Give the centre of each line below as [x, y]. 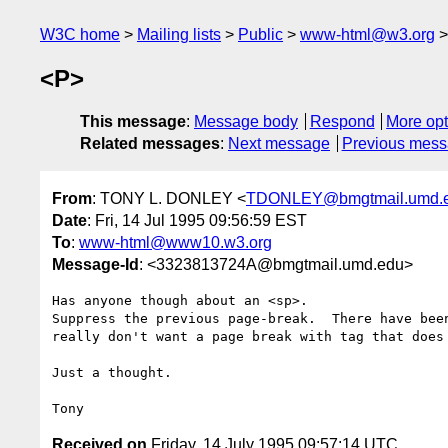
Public [260, 34]
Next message [279, 144]
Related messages [150, 144]
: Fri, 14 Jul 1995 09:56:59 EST [197, 220]
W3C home [80, 34]
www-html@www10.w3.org [175, 242]
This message [133, 122]
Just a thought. [112, 372]
